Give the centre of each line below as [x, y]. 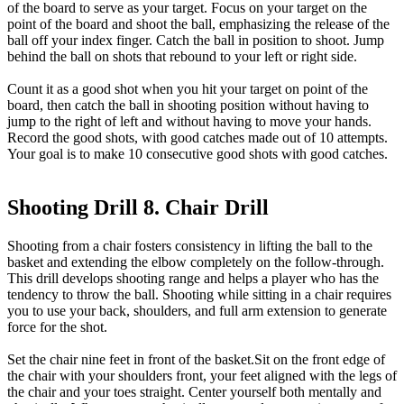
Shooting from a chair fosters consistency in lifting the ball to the [190, 246]
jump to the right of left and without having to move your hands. [189, 121]
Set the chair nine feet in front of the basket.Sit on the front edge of [196, 360]
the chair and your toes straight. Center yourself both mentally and [194, 392]
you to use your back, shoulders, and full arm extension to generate [197, 311]
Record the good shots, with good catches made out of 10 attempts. [197, 137]
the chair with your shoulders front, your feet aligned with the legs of [202, 376]
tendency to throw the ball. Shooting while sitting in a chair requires [199, 295]
